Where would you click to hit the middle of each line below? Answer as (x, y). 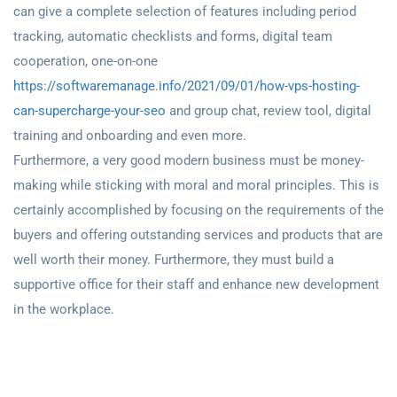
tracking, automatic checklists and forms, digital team (173, 36)
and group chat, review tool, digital (269, 111)
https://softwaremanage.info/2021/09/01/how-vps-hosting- (187, 86)
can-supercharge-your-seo (90, 111)
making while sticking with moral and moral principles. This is (196, 185)
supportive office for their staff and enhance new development (196, 284)
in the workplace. (64, 309)
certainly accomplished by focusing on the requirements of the (198, 210)
